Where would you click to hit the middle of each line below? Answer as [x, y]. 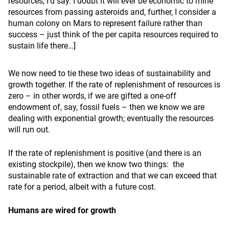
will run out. [29, 130]
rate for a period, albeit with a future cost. [82, 187]
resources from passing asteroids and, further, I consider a [112, 12]
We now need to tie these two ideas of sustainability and [109, 73]
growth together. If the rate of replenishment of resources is [114, 85]
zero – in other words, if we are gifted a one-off [92, 96]
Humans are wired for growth [62, 210]
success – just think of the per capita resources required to [113, 35]
